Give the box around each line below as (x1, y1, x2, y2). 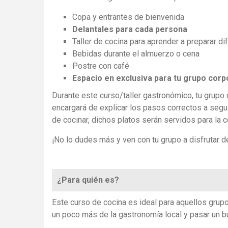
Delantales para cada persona (72, 24, 187, 35)
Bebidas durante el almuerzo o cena (72, 49, 199, 59)
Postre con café (72, 61, 129, 71)
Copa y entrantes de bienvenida (72, 12, 184, 22)
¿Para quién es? (57, 175, 119, 185)
